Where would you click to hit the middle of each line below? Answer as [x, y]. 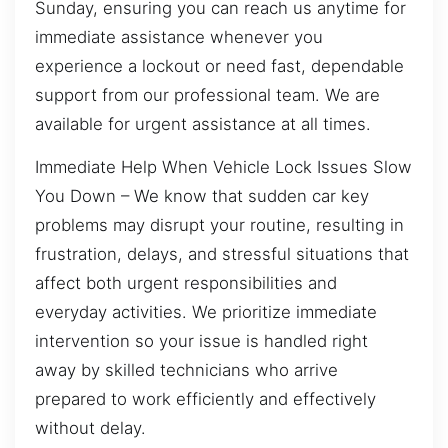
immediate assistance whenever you [179, 36]
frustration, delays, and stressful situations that [222, 254]
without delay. [90, 428]
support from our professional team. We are [207, 94]
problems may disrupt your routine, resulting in [219, 225]
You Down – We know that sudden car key [202, 196]
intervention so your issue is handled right [201, 341]
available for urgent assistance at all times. [203, 123]
